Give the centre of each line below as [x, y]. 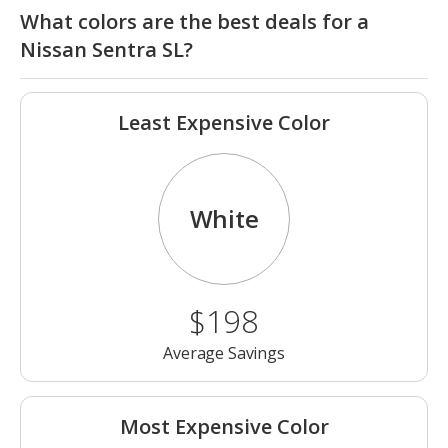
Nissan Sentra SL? [106, 50]
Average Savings [224, 353]
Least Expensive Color [224, 123]
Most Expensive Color [224, 427]
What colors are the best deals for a [194, 22]
